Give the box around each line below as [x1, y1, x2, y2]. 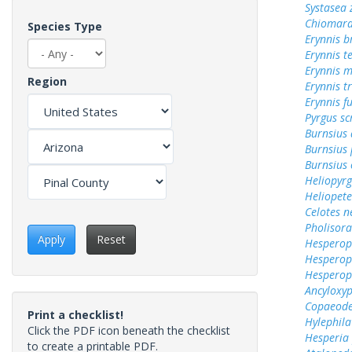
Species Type [27, 19, 102, 34]
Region [27, 74, 67, 89]
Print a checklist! [27, 307, 123, 323]
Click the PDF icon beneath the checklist [27, 323, 230, 339]
